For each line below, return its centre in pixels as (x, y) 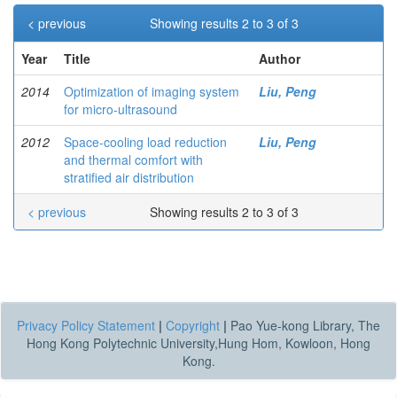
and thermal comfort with (133, 160)
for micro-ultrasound (121, 109)
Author (280, 58)
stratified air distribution (129, 177)
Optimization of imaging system (152, 91)
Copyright (193, 325)
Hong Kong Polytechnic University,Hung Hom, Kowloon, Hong (198, 343)
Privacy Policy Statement (86, 325)
